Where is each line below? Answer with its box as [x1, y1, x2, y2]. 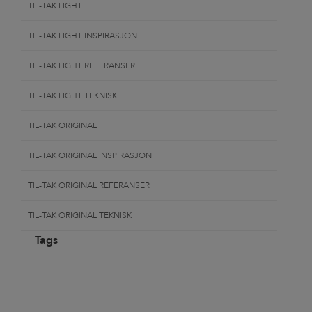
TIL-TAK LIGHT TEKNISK [28, 89, 117, 101]
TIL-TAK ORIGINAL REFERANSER [28, 179, 150, 191]
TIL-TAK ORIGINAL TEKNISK [28, 209, 132, 221]
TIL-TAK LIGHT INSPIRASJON [28, 29, 137, 41]
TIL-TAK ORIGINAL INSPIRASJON [28, 149, 152, 161]
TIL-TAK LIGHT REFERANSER [28, 59, 135, 71]
